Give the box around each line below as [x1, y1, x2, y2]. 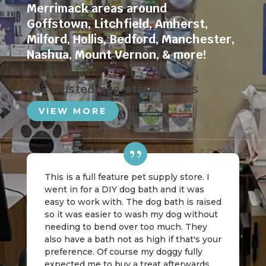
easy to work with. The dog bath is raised [44, 197, 221, 207]
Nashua [26, 47, 69, 62]
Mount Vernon [74, 47, 156, 62]
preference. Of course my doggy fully [44, 246, 202, 257]
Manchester [161, 31, 232, 47]
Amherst [154, 16, 205, 31]
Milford [26, 31, 67, 47]
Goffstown [26, 16, 88, 31]
